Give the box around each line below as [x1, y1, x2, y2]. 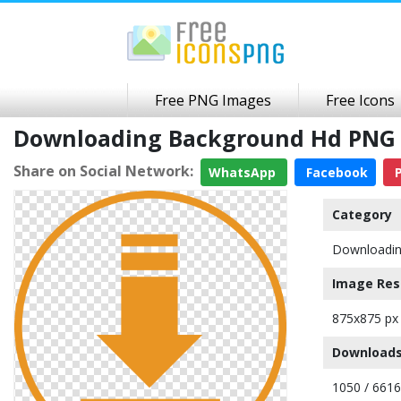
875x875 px [332, 310, 398, 327]
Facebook [303, 164, 368, 181]
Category [332, 206, 392, 223]
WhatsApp [209, 164, 279, 181]
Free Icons [326, 90, 395, 110]
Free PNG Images [155, 90, 271, 110]
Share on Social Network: [13, 160, 193, 181]
